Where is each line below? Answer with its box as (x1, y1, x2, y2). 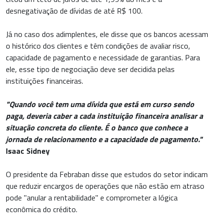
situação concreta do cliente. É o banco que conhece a (6, 122, 188, 134)
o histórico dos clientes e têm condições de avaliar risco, (6, 40, 190, 52)
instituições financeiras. (6, 75, 83, 87)
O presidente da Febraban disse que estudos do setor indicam (6, 168, 208, 181)
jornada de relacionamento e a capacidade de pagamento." (6, 133, 202, 145)
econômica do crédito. (6, 203, 77, 216)
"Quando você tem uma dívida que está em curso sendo (6, 98, 194, 110)
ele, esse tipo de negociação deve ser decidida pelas (6, 63, 175, 75)
